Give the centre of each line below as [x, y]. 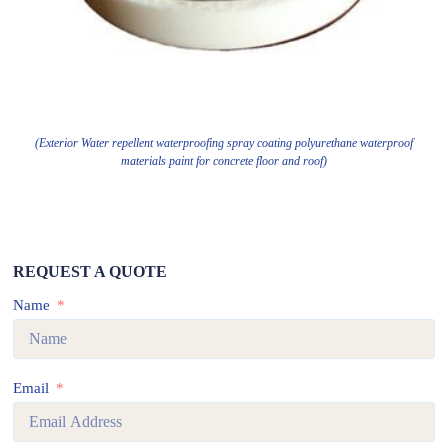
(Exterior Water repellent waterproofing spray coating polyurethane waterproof [223, 142]
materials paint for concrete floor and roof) [223, 160]
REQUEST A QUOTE [90, 271]
